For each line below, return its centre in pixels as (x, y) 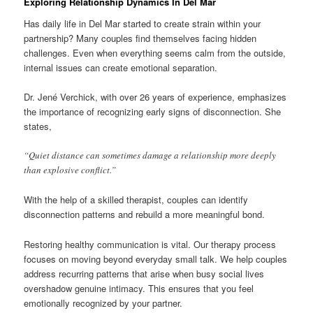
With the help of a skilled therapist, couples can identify (136, 200)
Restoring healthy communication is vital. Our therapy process (150, 244)
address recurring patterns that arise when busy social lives (144, 273)
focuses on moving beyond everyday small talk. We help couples (156, 259)
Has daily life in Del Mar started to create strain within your (143, 24)
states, (38, 126)
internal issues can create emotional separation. (121, 68)
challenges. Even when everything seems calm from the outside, (155, 53)
